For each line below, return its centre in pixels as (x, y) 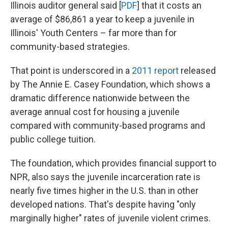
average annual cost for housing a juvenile (95, 112)
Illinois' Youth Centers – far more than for (93, 33)
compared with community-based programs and (108, 125)
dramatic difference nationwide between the (100, 98)
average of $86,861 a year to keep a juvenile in (102, 19)
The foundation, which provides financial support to (113, 163)
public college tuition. (53, 139)
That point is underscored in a (71, 70)
